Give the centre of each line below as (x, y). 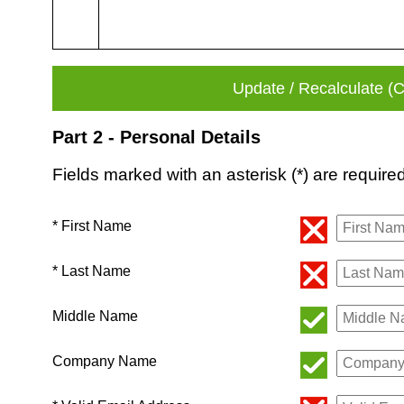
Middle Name (95, 317)
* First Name (92, 226)
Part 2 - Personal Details (156, 137)
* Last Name (92, 271)
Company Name (105, 362)
